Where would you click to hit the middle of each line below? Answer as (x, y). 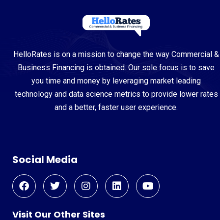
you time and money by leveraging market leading (116, 81)
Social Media (45, 159)
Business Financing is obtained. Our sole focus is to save (116, 67)
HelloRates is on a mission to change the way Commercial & (116, 54)
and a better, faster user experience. (116, 107)
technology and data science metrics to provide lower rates (116, 94)
